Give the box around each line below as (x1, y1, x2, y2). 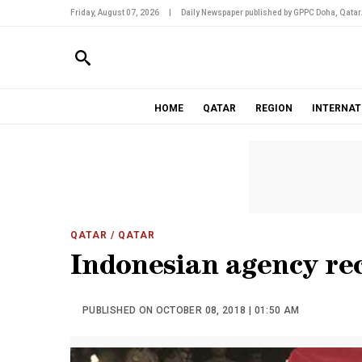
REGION (255, 103, 293, 114)
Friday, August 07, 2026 (70, 8, 159, 17)
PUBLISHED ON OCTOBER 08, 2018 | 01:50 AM (82, 305, 300, 316)
